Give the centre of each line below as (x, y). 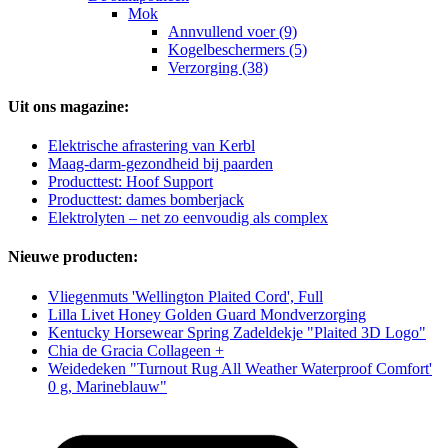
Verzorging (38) (218, 67)
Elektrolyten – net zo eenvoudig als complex (188, 218)
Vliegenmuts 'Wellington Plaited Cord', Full (185, 296)
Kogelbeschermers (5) (237, 49)
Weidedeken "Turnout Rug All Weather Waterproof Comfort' (240, 368)
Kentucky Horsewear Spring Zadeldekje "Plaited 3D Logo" (237, 332)
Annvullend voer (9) (232, 31)
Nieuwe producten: (73, 257)
